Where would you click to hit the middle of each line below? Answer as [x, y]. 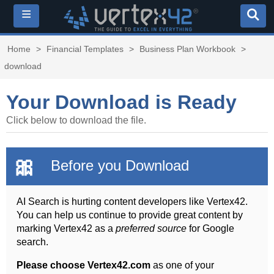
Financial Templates [85, 49]
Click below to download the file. [76, 120]
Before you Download [118, 165]
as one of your [183, 265]
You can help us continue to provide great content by [130, 215]
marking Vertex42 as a [66, 228]
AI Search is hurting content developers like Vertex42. [132, 201]
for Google [211, 228]
